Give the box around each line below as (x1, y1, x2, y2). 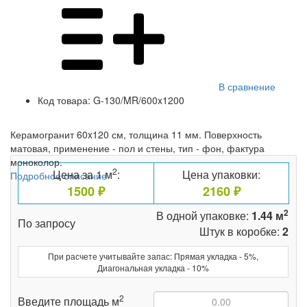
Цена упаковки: (182, 167, 260, 183)
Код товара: (38, 93, 90, 108)
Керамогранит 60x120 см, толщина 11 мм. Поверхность (10, 127, 262, 142)
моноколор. (10, 155, 62, 169)
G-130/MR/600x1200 (90, 93, 184, 108)
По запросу (18, 215, 75, 232)
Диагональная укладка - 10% (97, 262, 209, 274)
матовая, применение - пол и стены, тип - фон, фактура (10, 141, 265, 156)
